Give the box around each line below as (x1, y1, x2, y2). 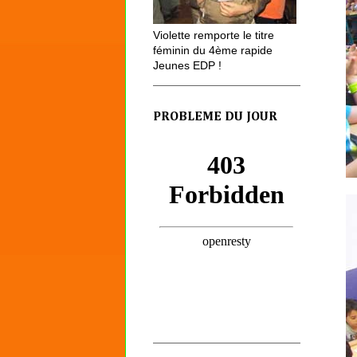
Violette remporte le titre (153, 29, 274, 42)
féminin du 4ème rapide (153, 44, 273, 57)
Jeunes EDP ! (153, 59, 222, 73)
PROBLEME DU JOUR (153, 110, 277, 124)
